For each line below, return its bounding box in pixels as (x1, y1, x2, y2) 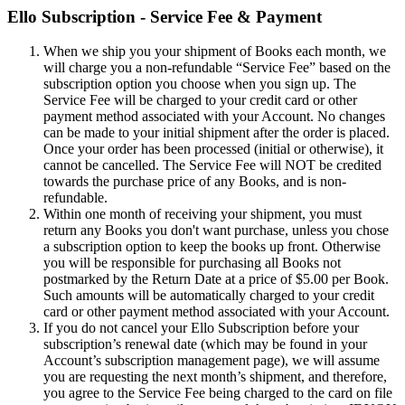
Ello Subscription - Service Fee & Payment (7, 6, 322, 26)
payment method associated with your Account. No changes (43, 108, 385, 125)
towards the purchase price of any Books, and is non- (43, 174, 346, 190)
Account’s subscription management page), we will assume (43, 353, 380, 369)
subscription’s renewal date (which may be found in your (43, 336, 367, 353)
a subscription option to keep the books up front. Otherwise (43, 239, 381, 255)
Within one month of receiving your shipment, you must (43, 206, 362, 222)
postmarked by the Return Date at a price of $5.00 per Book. (43, 271, 389, 287)
